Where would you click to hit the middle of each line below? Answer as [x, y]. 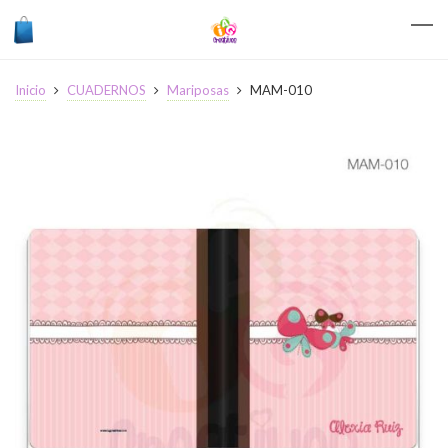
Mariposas [198, 90]
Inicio [30, 90]
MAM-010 [279, 90]
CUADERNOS [106, 90]
